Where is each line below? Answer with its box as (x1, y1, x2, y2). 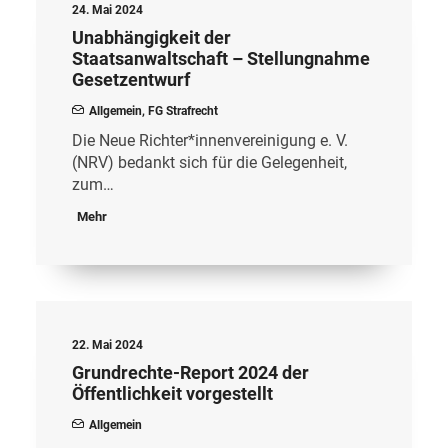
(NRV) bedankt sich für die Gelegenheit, (72, 153, 347, 172)
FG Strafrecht (148, 104, 218, 118)
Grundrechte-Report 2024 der (72, 362, 309, 383)
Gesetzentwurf (72, 69, 190, 90)
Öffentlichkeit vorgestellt (72, 383, 273, 404)
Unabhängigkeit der (72, 27, 231, 48)
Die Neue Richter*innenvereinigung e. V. (72, 131, 348, 150)
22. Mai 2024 (72, 338, 143, 352)
